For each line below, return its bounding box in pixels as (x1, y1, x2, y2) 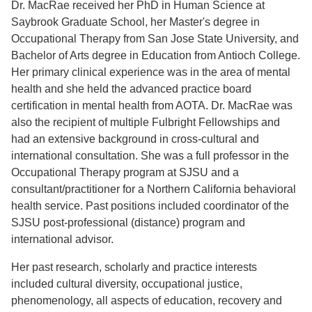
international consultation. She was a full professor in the (11, 150, 289, 162)
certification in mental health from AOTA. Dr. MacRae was (11, 100, 292, 112)
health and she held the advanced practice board (11, 83, 251, 95)
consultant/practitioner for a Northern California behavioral (11, 183, 296, 196)
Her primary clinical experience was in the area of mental (11, 66, 290, 79)
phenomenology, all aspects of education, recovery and (11, 295, 282, 307)
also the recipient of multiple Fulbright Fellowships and (11, 116, 280, 129)
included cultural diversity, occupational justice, (11, 278, 242, 290)
